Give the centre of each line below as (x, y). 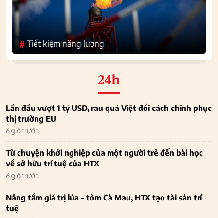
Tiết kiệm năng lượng (65, 43)
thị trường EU (31, 118)
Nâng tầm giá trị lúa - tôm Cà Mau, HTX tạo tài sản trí (104, 197)
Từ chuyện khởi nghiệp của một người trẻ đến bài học (104, 153)
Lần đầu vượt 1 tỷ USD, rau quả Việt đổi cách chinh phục (109, 108)
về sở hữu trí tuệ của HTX (53, 163)
